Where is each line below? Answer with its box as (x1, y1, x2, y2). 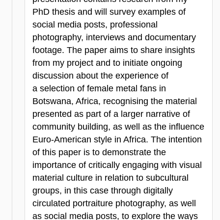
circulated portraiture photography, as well (32, 198, 196, 208)
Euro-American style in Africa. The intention (32, 134, 202, 144)
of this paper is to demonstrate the (32, 147, 166, 157)
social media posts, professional (32, 19, 158, 29)
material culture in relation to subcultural (32, 172, 189, 183)
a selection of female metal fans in (32, 83, 166, 93)
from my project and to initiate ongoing (32, 57, 182, 68)
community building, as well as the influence (32, 121, 204, 132)
